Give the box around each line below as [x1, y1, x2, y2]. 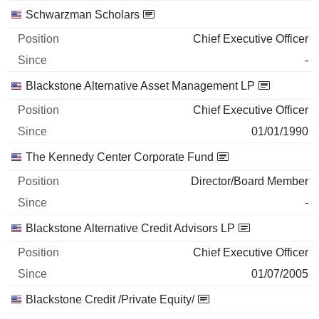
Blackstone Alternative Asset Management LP [26, 80, 255, 93]
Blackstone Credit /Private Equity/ [26, 293, 194, 306]
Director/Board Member [191, 175, 308, 188]
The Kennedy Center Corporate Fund [26, 151, 214, 164]
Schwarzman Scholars [26, 9, 140, 21]
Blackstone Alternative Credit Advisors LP [26, 222, 235, 235]
